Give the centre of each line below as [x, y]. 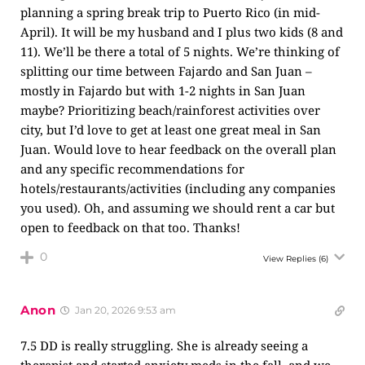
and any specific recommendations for [132, 169]
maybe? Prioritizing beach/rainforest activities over [170, 110]
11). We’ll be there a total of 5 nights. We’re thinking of [180, 51]
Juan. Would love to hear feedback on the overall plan [178, 149]
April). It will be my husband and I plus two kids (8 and [182, 32]
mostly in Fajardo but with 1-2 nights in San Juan [163, 90]
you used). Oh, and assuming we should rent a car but [178, 208]
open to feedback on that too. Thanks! [130, 227]
